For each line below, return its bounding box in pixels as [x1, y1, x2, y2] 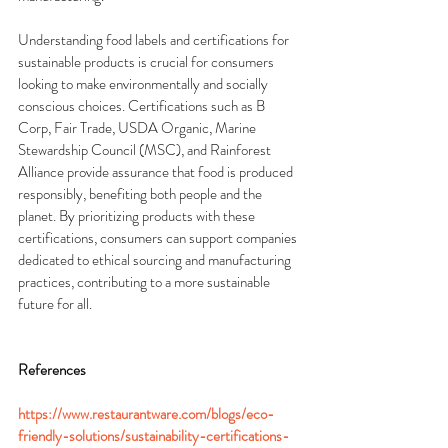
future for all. [18, 293, 92, 316]
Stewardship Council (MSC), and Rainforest [18, 139, 274, 162]
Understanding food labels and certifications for [18, 29, 292, 52]
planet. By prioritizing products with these [18, 205, 258, 228]
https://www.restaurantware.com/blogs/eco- [18, 403, 274, 426]
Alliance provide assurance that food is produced [18, 161, 296, 184]
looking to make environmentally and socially [18, 73, 271, 96]
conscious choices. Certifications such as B [18, 95, 268, 118]
